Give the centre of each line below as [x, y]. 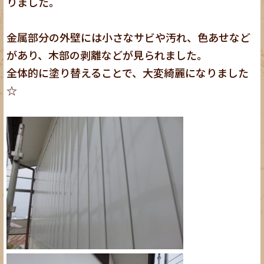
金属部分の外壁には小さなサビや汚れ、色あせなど [129, 37]
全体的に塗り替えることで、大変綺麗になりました [128, 72]
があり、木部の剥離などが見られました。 [107, 55]
